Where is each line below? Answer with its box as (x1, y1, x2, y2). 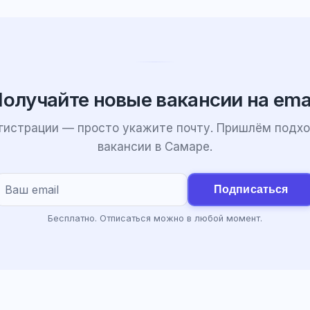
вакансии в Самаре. (98, 140, 212, 154)
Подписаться (213, 183, 289, 195)
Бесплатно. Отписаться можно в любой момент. (48, 213, 262, 224)
